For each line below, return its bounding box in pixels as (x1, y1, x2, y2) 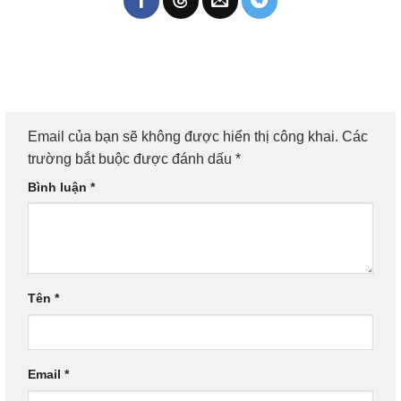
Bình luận (28, 179, 90, 194)
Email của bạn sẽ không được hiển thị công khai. (28, 128, 338, 144)
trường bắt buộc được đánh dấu (28, 150, 235, 166)
